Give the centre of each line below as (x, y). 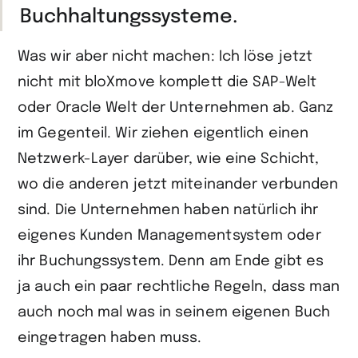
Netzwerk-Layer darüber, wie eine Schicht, (169, 159)
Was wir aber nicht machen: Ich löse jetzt (165, 57)
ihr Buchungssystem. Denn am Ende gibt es (171, 261)
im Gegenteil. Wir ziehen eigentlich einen (163, 133)
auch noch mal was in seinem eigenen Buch (174, 312)
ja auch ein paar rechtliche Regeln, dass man (179, 287)
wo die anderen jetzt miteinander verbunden (178, 185)
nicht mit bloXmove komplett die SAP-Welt (167, 82)
